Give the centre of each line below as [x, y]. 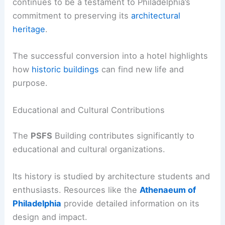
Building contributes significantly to [124, 136]
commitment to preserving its [72, 16]
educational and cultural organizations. [89, 149]
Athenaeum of [168, 190]
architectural [156, 16]
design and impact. [50, 217]
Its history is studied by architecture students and [111, 176]
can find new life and [142, 70]
